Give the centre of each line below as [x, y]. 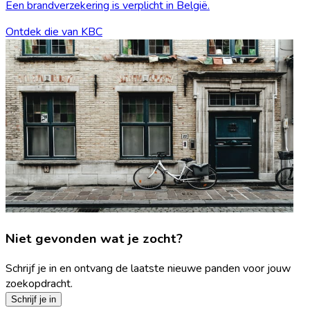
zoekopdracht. [39, 283]
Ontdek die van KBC [54, 32]
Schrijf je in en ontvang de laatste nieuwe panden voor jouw [148, 268]
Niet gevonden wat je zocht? [94, 238]
